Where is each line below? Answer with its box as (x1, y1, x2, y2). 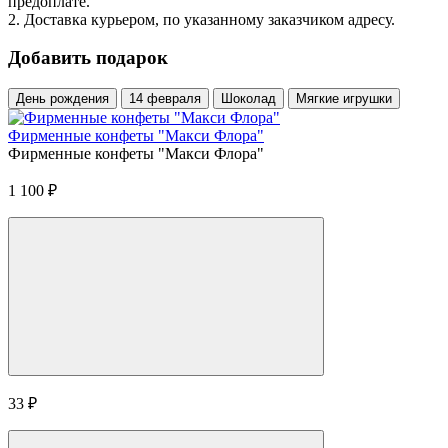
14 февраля (129, 91, 201, 107)
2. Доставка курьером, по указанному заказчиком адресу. (8, 10, 395, 28)
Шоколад (221, 91, 276, 107)
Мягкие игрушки (296, 91, 392, 107)
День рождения (16, 91, 109, 107)
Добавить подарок (8, 47, 168, 69)
